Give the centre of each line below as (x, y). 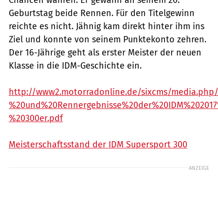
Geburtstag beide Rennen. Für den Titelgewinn (102, 13)
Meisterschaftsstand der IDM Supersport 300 (98, 144)
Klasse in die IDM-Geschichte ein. (75, 65)
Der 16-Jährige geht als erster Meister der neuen (105, 52)
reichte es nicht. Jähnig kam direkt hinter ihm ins (107, 26)
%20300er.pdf (36, 118)
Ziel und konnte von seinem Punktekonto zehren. (108, 39)
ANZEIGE (199, 168)
